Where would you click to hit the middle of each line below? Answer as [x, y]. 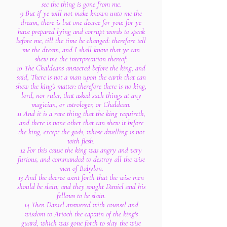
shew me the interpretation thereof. [81, 59]
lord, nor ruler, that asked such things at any [81, 95]
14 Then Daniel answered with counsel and [81, 205]
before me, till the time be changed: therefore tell [81, 41]
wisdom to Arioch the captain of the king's [81, 214]
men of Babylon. [81, 168]
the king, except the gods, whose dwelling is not [81, 132]
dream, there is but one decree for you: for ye [81, 22]
